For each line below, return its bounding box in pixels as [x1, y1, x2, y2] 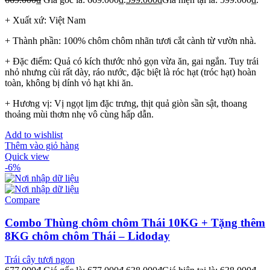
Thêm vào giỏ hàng [5, 140, 79, 151]
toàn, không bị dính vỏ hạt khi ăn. [5, 77, 133, 88]
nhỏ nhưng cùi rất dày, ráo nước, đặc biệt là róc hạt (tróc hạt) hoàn [5, 66, 256, 77]
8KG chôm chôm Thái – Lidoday [5, 230, 170, 243]
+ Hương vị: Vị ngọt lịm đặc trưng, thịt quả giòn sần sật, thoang [5, 98, 247, 108]
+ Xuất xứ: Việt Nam [5, 14, 86, 25]
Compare [5, 194, 40, 205]
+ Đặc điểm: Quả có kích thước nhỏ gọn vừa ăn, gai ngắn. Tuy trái [5, 55, 259, 66]
